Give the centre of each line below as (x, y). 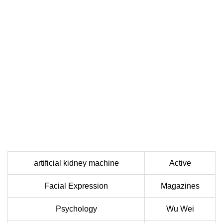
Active (180, 163)
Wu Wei (180, 209)
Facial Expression (76, 186)
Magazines (180, 186)
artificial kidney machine (76, 163)
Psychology (76, 209)
